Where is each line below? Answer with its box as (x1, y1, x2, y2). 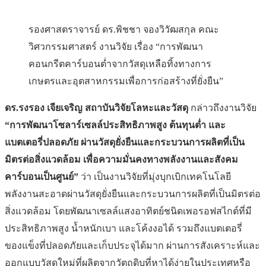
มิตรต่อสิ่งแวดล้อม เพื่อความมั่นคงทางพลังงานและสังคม (5, 154, 238, 165)
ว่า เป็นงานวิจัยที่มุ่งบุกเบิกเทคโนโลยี (78, 172, 231, 182)
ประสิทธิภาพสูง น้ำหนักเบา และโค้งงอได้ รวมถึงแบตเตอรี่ (5, 223, 242, 234)
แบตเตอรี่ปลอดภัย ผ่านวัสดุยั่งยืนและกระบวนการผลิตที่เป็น (5, 137, 245, 148)
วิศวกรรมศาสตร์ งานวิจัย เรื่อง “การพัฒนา (28, 42, 203, 52)
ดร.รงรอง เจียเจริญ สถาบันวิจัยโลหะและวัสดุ (5, 103, 191, 113)
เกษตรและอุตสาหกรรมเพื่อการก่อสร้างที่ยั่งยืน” (28, 76, 223, 87)
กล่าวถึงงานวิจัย (191, 103, 256, 113)
